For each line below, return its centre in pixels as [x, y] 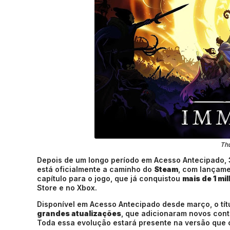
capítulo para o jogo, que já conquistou [110, 178]
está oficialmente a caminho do [95, 169]
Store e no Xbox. [67, 188]
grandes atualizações [79, 213]
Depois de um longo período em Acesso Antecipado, [133, 160]
